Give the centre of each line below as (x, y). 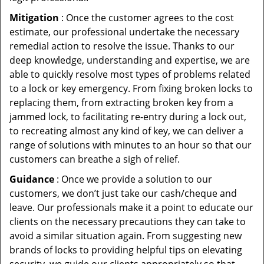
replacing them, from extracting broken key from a (121, 103)
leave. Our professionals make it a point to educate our (131, 207)
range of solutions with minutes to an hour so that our (131, 145)
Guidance (32, 179)
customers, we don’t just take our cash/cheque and (123, 193)
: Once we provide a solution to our (133, 179)
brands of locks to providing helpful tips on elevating (126, 250)
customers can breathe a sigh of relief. (95, 159)
